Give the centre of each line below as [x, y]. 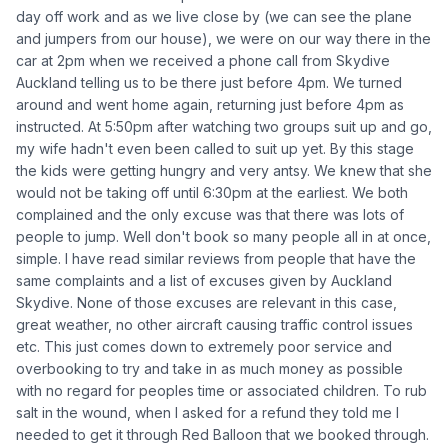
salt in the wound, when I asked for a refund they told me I [207, 412]
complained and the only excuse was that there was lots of [210, 214]
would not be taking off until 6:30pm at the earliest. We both [212, 192]
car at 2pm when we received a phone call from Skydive [203, 60]
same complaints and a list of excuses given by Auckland [204, 280]
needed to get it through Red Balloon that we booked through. [222, 434]
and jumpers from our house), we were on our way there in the [223, 38]
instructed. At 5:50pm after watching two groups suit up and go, [224, 126]
